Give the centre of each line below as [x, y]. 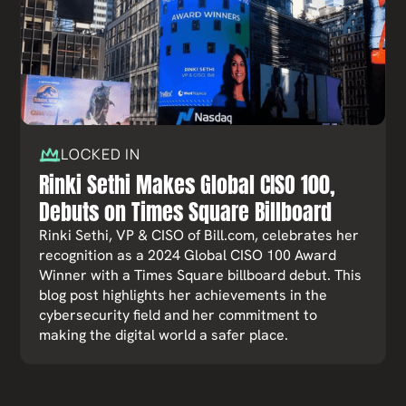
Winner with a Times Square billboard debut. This [201, 275]
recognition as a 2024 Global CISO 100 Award [188, 255]
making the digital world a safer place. [164, 335]
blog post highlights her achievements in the [184, 295]
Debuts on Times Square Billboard [186, 212]
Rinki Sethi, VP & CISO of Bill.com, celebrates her [199, 235]
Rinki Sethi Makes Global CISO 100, [188, 185]
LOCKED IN [101, 154]
